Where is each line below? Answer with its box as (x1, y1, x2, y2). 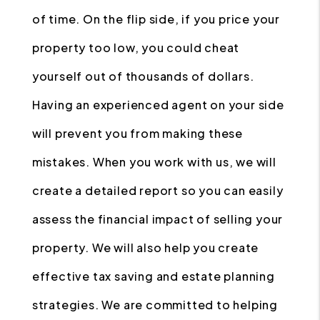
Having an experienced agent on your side (31, 97, 284, 112)
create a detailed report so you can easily (31, 183, 284, 198)
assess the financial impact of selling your (31, 211, 284, 226)
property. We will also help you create (31, 240, 259, 255)
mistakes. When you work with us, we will (31, 154, 276, 169)
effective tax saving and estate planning (31, 269, 275, 284)
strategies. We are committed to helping (31, 297, 278, 312)
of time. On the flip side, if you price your (31, 11, 280, 26)
